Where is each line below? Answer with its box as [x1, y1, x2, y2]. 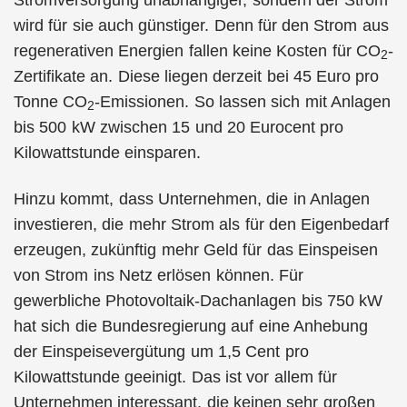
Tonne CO [14, 93, 88, 111]
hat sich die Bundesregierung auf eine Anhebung [14, 316, 368, 335]
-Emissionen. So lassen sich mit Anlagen [94, 93, 391, 111]
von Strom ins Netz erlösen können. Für [14, 265, 303, 284]
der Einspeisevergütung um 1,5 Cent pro [14, 342, 309, 361]
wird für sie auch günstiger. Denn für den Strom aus [14, 16, 389, 35]
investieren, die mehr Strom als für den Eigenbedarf [14, 214, 390, 233]
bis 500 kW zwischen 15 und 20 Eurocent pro [14, 118, 344, 136]
